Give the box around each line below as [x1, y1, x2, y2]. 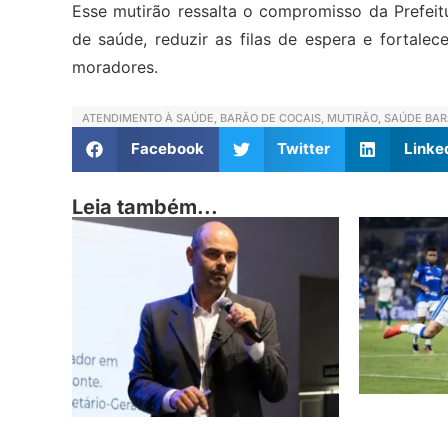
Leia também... [72, 194, 218, 219]
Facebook [130, 139, 204, 159]
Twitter [277, 139, 330, 159]
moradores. [72, 56, 158, 77]
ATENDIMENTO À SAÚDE [82, 110, 214, 125]
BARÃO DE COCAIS [220, 110, 321, 125]
